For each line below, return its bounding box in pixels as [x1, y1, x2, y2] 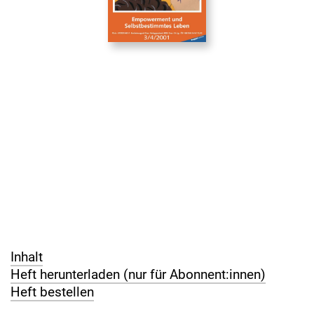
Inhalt [11, 248, 43, 265]
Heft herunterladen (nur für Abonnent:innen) [11, 266, 266, 282]
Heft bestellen [11, 283, 94, 300]
